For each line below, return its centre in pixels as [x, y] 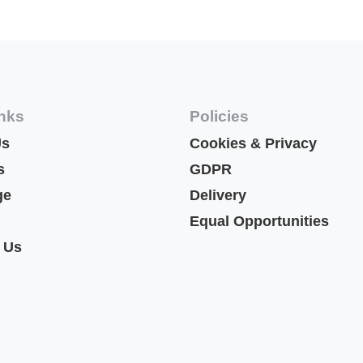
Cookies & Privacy [253, 144]
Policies [219, 117]
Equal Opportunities [259, 222]
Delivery [220, 196]
